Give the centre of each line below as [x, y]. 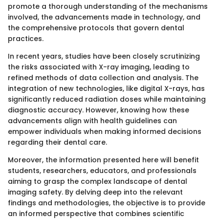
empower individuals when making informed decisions [105, 131]
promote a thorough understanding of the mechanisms [108, 6]
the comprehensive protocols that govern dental [96, 28]
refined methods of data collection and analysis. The [103, 77]
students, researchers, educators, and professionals [102, 170]
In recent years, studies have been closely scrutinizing [104, 56]
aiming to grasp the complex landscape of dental [98, 181]
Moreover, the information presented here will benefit [103, 160]
